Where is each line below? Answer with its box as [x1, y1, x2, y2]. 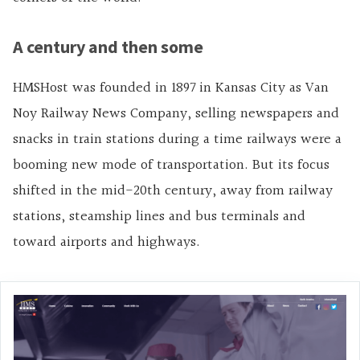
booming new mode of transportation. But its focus [13, 153, 329, 178]
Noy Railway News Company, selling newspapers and [13, 102, 339, 126]
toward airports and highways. [13, 231, 200, 255]
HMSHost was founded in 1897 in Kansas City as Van [13, 76, 329, 100]
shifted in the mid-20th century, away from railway [13, 179, 333, 203]
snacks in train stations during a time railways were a [13, 128, 342, 152]
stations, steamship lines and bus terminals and [13, 205, 305, 229]
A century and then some [13, 35, 203, 59]
